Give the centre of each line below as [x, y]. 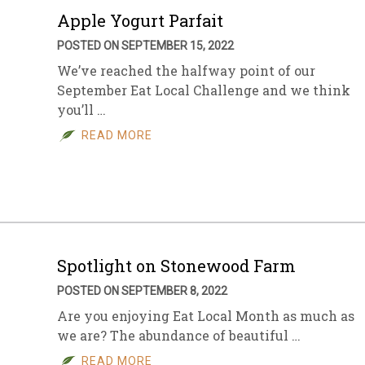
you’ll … [81, 110]
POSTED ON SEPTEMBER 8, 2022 [142, 291]
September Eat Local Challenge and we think [204, 90]
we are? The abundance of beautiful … [179, 335]
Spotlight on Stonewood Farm [176, 266]
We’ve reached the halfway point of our [186, 70]
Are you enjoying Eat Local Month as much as [206, 316]
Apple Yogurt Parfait [140, 20]
